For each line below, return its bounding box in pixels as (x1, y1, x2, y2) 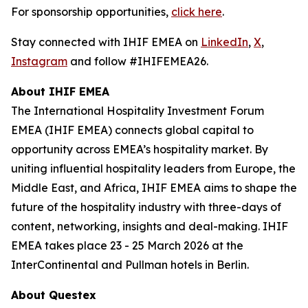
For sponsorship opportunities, (11, 5, 171, 19)
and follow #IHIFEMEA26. (67, 54, 208, 68)
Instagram (11, 54, 67, 68)
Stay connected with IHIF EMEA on (11, 35, 201, 49)
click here (171, 5, 222, 19)
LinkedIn (201, 35, 248, 49)
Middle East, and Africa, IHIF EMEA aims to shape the (11, 181, 297, 195)
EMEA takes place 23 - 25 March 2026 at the (11, 239, 243, 252)
